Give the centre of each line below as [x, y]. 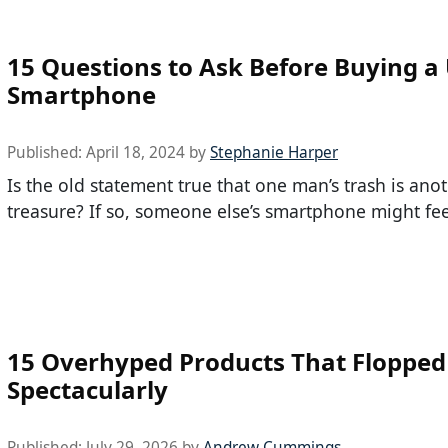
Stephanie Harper [274, 153]
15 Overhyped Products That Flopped [226, 362]
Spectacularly [87, 390]
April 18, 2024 [135, 153]
